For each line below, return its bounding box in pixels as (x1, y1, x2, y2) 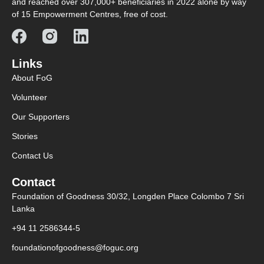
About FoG (12, 72, 52, 82)
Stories (12, 131, 38, 141)
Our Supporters (12, 111, 70, 121)
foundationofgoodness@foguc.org (12, 242, 138, 252)
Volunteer (12, 92, 47, 102)
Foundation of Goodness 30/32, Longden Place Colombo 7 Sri (12, 191, 244, 201)
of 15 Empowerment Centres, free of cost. (12, 9, 168, 19)
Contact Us (12, 150, 53, 160)
